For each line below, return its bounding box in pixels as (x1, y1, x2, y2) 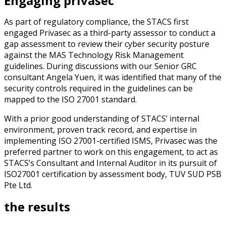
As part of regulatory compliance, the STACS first (4, 16, 189, 28)
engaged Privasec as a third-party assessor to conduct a (4, 27, 215, 39)
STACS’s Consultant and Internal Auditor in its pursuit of (4, 157, 217, 169)
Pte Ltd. (4, 180, 32, 191)
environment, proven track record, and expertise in (4, 124, 197, 136)
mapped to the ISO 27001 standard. (4, 94, 137, 105)
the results (4, 198, 70, 215)
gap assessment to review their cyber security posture (4, 38, 209, 50)
